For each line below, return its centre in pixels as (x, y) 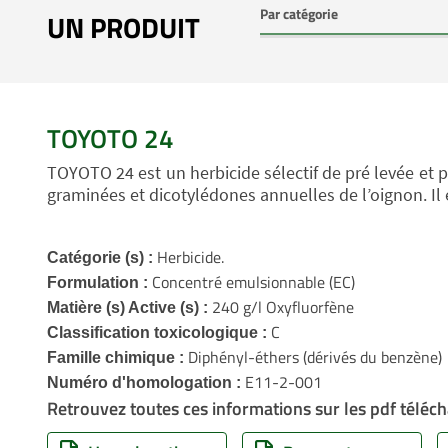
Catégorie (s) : (102, 257)
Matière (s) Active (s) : (127, 307)
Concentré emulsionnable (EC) (251, 282)
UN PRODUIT (123, 27)
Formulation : (97, 282)
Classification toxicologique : (157, 332)
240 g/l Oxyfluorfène (281, 307)
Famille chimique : (115, 357)
